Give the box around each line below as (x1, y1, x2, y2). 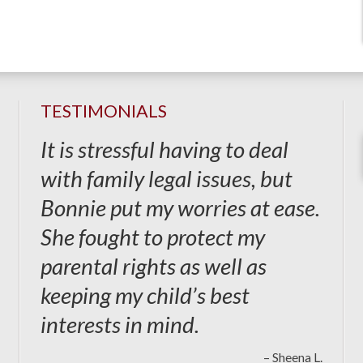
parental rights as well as (41, 252, 267, 280)
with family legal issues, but (41, 164, 293, 192)
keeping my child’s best (41, 281, 250, 309)
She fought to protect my (41, 223, 265, 250)
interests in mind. (41, 310, 199, 338)
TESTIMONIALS (41, 100, 167, 122)
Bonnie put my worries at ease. (41, 194, 320, 221)
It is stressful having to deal (41, 135, 288, 163)
